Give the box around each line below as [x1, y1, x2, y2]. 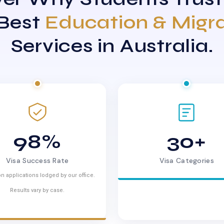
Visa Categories [159, 156, 214, 165]
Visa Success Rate [5, 156, 69, 165]
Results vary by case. [10, 187, 65, 193]
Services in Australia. [10, 34, 213, 57]
